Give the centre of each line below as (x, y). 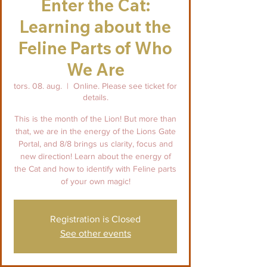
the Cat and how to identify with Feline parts (95, 169)
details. (95, 97)
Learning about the (95, 27)
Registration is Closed (95, 219)
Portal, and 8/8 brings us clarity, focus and (95, 144)
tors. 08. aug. (38, 86)
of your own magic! (95, 181)
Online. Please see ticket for (125, 86)
